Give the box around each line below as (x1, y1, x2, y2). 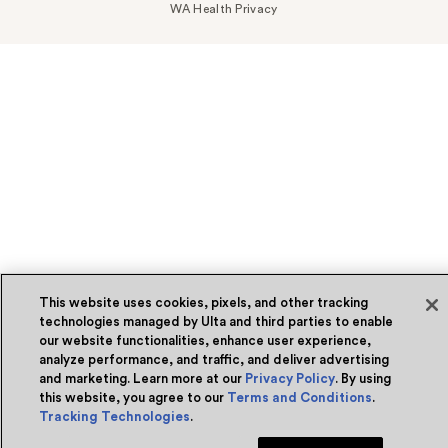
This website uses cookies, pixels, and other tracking (39, 296, 369, 309)
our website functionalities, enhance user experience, (39, 334, 372, 347)
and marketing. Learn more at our (39, 372, 246, 385)
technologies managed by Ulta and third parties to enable (39, 315, 394, 328)
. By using (335, 372, 392, 385)
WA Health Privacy (170, 3, 278, 16)
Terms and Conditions (227, 391, 373, 404)
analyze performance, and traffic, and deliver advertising (39, 353, 390, 366)
